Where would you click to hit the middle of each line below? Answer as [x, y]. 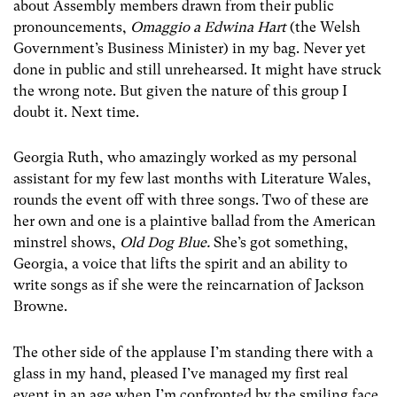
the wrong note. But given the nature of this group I [180, 91]
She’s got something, [281, 243]
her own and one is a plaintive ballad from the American [195, 222]
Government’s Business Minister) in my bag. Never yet [190, 49]
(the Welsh [323, 27]
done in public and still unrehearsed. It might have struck [197, 70]
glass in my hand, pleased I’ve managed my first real [181, 373]
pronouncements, [72, 27]
